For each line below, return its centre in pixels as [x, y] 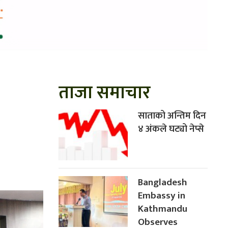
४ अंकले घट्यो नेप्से [171, 129]
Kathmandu [163, 209]
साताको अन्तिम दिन [172, 116]
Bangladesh [163, 183]
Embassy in [162, 196]
